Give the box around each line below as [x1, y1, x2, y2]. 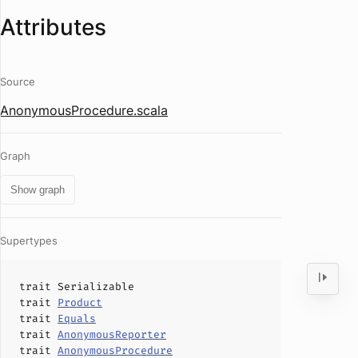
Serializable [58, 280, 134, 293]
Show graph [10, 184, 65, 196]
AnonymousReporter [58, 328, 166, 341]
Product [58, 296, 102, 309]
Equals [58, 312, 96, 325]
